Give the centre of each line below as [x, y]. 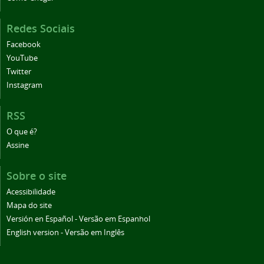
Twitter [19, 71]
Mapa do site [29, 205]
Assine [18, 145]
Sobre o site [37, 175]
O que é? [22, 131]
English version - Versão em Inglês [65, 232]
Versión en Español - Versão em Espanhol [78, 219]
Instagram [24, 85]
